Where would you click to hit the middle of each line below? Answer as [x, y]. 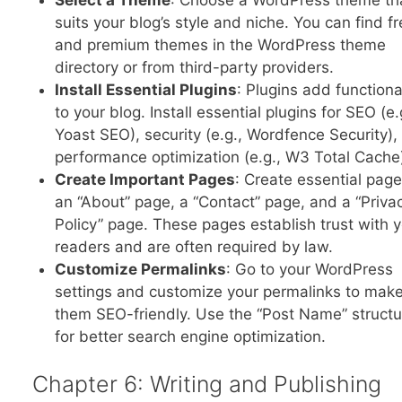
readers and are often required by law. [194, 246]
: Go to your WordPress [310, 269]
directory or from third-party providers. [194, 67]
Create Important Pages [145, 179]
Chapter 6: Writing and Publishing [206, 385]
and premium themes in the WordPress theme [220, 44]
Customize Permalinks [140, 269]
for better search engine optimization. [190, 336]
